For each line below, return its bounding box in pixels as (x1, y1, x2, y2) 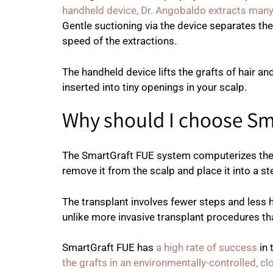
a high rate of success (156, 241, 257, 253)
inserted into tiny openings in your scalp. (62, 80, 247, 93)
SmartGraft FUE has (62, 241, 156, 253)
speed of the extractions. (62, 35, 177, 47)
